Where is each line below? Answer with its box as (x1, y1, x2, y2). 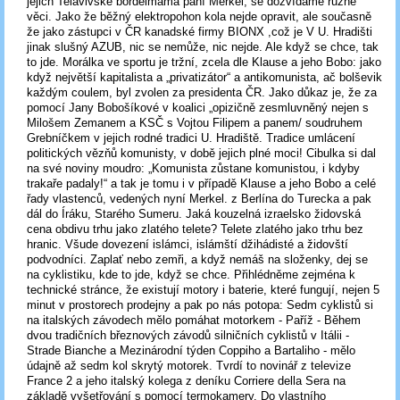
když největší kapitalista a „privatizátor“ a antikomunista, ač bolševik (27, 70, 382, 84)
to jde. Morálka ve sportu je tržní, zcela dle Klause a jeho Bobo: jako (27, 54, 381, 69)
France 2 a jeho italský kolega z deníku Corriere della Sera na (27, 373, 346, 387)
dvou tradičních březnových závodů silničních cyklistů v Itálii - (27, 328, 349, 342)
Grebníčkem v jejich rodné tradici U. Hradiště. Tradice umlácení (27, 130, 355, 145)
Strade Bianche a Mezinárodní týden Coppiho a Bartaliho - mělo (27, 343, 355, 357)
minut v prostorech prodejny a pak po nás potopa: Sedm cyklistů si (27, 297, 373, 312)
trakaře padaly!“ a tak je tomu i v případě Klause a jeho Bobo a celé (27, 176, 376, 190)
